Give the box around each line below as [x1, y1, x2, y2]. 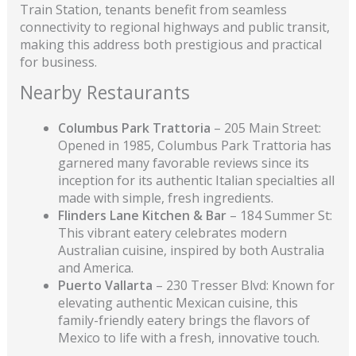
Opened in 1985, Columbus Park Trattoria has [57, 136, 331, 154]
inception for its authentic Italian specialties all [57, 171, 335, 189]
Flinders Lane [57, 206, 139, 224]
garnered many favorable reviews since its [57, 153, 309, 172]
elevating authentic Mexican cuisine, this [57, 293, 298, 311]
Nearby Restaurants [19, 79, 190, 105]
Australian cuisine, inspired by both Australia [57, 241, 324, 259]
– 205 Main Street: [210, 118, 321, 137]
